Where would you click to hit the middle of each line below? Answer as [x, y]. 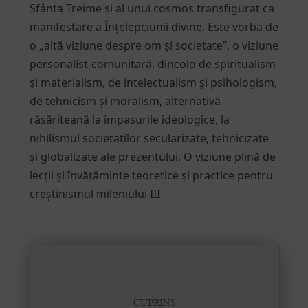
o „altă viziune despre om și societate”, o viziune [154, 45]
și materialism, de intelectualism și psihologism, [153, 82]
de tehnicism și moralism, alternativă [125, 101]
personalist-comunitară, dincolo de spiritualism [152, 64]
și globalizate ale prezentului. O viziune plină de [152, 156]
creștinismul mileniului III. [96, 194]
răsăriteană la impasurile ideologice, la [129, 119]
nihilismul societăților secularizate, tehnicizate [149, 138]
